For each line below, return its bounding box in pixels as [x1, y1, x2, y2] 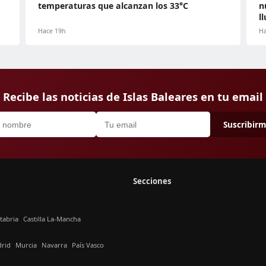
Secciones [133, 176, 172, 186]
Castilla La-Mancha [23, 214, 81, 223]
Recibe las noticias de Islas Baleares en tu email [3, 89, 263, 104]
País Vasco [72, 240, 104, 249]
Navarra [42, 240, 67, 249]
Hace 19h [37, 27, 65, 35]
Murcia [15, 240, 37, 249]
